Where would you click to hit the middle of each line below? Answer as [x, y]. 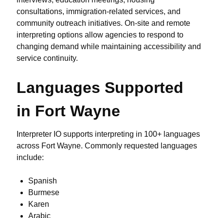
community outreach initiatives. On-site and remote [103, 23]
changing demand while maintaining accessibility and [109, 47]
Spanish [43, 181]
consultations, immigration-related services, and [99, 12]
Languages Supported [100, 88]
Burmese [44, 193]
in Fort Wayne [68, 111]
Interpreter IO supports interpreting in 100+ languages [108, 134]
